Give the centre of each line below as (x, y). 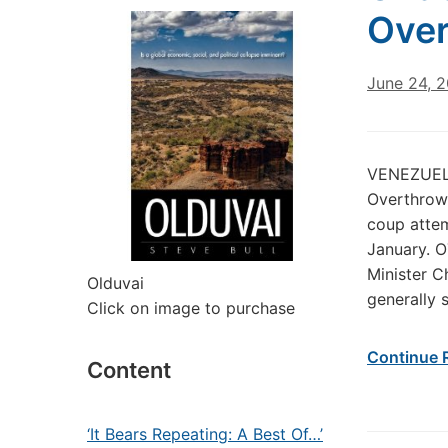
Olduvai (115, 283)
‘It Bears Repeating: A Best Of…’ (205, 434)
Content (129, 370)
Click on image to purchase (191, 308)
